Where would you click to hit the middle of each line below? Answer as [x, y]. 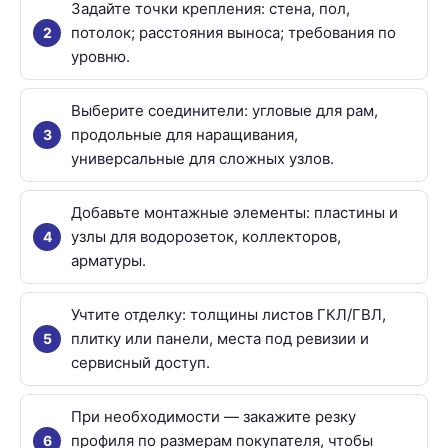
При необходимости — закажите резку [213, 416]
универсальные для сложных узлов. [202, 158]
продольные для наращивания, [184, 134]
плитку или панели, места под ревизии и [220, 338]
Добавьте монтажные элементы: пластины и [234, 212]
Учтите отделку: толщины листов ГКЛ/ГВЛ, [228, 314]
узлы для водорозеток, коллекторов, [206, 236]
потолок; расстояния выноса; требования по [233, 32]
